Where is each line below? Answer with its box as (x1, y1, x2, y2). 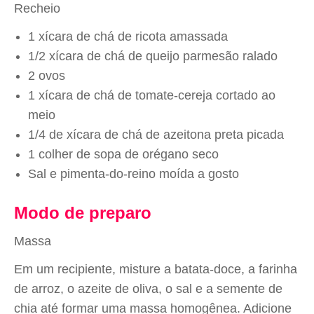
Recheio (14, 1, 60, 15)
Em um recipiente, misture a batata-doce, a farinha (14, 262, 297, 276)
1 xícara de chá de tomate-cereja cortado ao (28, 88, 275, 102)
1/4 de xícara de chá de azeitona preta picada (28, 128, 284, 142)
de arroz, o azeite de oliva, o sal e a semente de (14, 282, 282, 296)
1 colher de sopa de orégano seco (28, 147, 219, 161)
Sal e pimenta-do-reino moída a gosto (28, 167, 239, 181)
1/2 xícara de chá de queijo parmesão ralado (28, 49, 278, 63)
